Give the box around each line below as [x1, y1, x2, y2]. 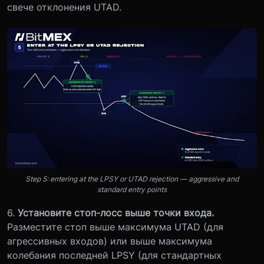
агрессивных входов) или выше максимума [7, 235, 212, 247]
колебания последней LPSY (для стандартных [7, 249, 222, 261]
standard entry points [97, 185, 167, 194]
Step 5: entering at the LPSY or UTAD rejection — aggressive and [25, 174, 239, 183]
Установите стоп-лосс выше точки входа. [18, 207, 214, 219]
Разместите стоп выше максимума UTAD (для [7, 221, 223, 233]
